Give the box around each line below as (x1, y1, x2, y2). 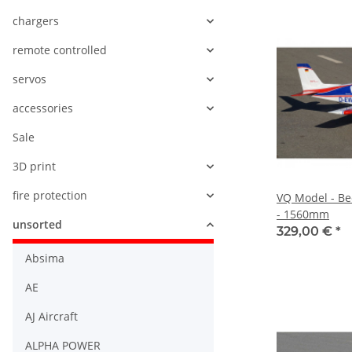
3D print (13, 159, 56, 174)
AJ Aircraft (25, 309, 78, 324)
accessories (13, 101, 73, 116)
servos (13, 71, 46, 87)
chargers (13, 13, 59, 29)
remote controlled (13, 42, 107, 58)
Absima (25, 251, 64, 266)
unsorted (13, 217, 62, 233)
